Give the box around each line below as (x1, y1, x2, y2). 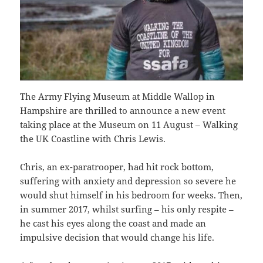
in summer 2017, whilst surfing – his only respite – (20, 203, 234, 215)
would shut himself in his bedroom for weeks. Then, (20, 189, 243, 201)
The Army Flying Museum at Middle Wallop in (20, 90, 215, 102)
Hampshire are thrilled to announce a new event (20, 104, 226, 116)
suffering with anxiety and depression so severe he (20, 175, 237, 187)
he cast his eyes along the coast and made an (20, 217, 207, 229)
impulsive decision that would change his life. (20, 231, 217, 243)
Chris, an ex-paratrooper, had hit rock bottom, (20, 161, 214, 173)
